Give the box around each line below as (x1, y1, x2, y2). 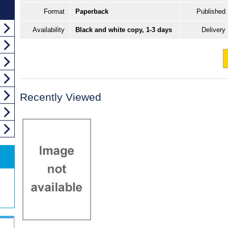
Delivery (202, 26, 225, 34)
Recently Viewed (20, 91, 101, 103)
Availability (33, 26, 65, 34)
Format (44, 8, 65, 16)
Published (196, 8, 225, 16)
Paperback (75, 8, 108, 16)
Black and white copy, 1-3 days (75, 26, 172, 34)
